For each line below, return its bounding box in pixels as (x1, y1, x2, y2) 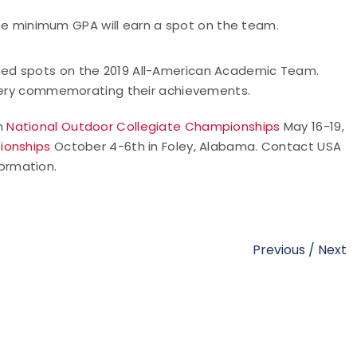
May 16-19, (280, 118, 344, 135)
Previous (253, 241, 305, 259)
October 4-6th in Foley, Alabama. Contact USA (50, 138, 342, 155)
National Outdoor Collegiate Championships (6, 118, 280, 135)
